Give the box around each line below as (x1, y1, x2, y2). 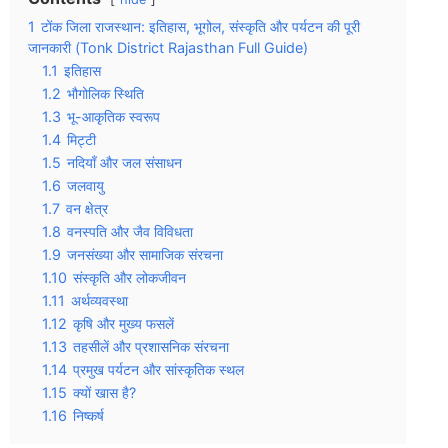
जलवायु (67, 177, 104, 194)
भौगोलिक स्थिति (67, 85, 144, 102)
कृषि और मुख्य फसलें (73, 315, 174, 332)
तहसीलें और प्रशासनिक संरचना (73, 338, 229, 355)
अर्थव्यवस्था (71, 292, 128, 309)
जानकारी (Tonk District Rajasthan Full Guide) (28, 39, 308, 56)
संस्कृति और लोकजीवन (73, 269, 186, 286)
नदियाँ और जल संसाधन (67, 154, 182, 171)
